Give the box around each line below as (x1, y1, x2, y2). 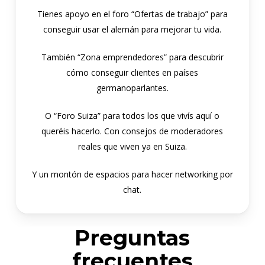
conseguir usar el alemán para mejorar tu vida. (43, 23, 222, 35)
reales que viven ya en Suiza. (77, 140, 187, 152)
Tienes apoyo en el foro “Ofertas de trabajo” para (37, 8, 228, 20)
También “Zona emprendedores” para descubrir (41, 51, 224, 63)
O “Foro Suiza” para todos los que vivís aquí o (45, 109, 220, 121)
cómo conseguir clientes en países (66, 66, 199, 78)
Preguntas (75, 225, 190, 251)
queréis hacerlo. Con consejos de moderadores (41, 125, 224, 137)
